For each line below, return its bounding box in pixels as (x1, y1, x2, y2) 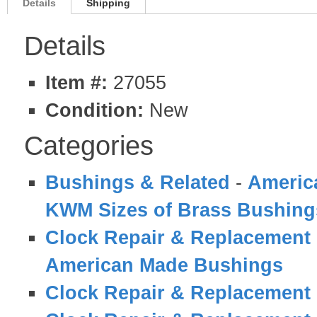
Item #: (45, 71, 113, 93)
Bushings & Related (45, 171, 230, 193)
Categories (24, 131, 154, 161)
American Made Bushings (45, 254, 283, 276)
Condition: (45, 99, 144, 121)
